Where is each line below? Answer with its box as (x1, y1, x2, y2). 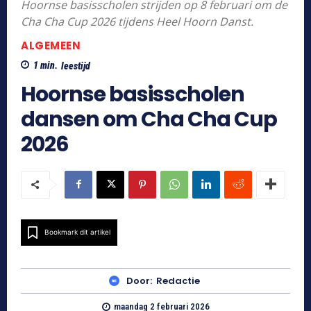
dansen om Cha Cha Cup (21, 104, 277, 134)
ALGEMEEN (21, 38, 81, 53)
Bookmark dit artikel (44, 228, 110, 237)
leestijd (61, 60, 90, 72)
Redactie (156, 274, 200, 288)
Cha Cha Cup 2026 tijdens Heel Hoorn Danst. (21, 13, 253, 29)
